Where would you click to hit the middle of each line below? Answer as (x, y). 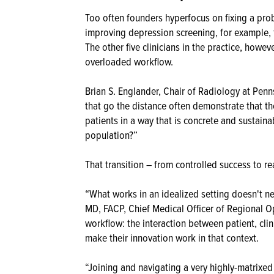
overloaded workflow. (129, 61)
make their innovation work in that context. (172, 237)
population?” (111, 135)
